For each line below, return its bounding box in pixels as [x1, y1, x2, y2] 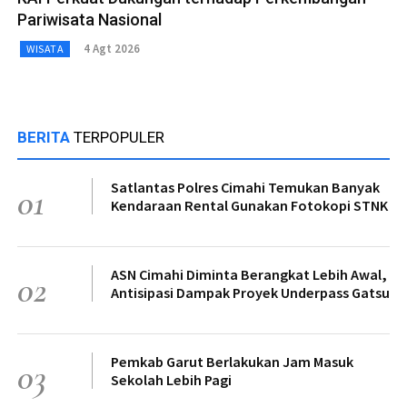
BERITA [17, 127, 74, 146]
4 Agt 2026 [84, 41, 140, 57]
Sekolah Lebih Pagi [111, 370, 232, 389]
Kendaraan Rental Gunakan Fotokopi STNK [111, 195, 388, 214]
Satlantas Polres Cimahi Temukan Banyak [111, 177, 380, 196]
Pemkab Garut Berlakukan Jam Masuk [111, 352, 353, 371]
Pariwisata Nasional [17, 9, 162, 29]
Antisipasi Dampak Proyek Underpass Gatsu [111, 283, 390, 302]
